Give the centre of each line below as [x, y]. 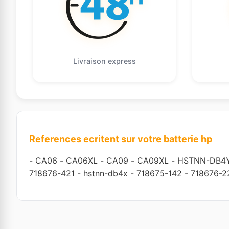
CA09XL [153, 160]
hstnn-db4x [106, 173]
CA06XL [82, 160]
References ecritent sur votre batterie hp [121, 139]
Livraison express [104, 61]
